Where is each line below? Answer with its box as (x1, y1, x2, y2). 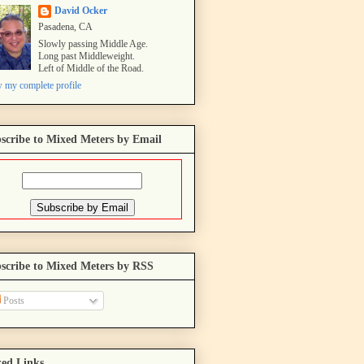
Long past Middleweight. (38, 50, 135, 63)
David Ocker (54, 5, 107, 17)
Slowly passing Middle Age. (38, 38, 148, 50)
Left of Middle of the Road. (38, 63, 144, 75)
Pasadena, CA (38, 21, 93, 33)
